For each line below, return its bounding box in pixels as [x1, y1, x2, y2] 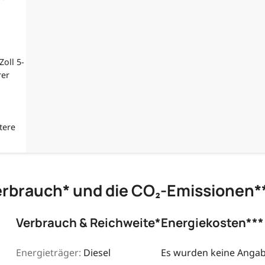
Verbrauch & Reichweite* [15, 214, 161, 231]
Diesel [83, 246, 111, 260]
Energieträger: [15, 246, 81, 260]
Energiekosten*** [160, 214, 264, 231]
